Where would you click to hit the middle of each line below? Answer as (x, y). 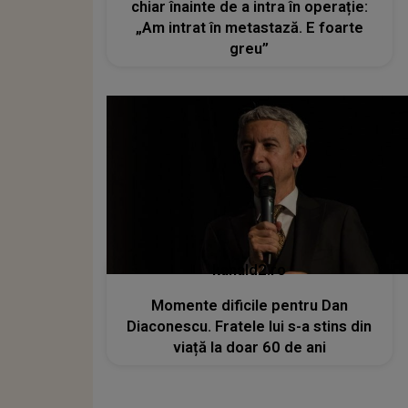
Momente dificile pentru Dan (249, 306)
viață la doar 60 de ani (249, 348)
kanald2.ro (250, 270)
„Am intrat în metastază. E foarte (249, 27)
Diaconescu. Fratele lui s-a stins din (250, 327)
